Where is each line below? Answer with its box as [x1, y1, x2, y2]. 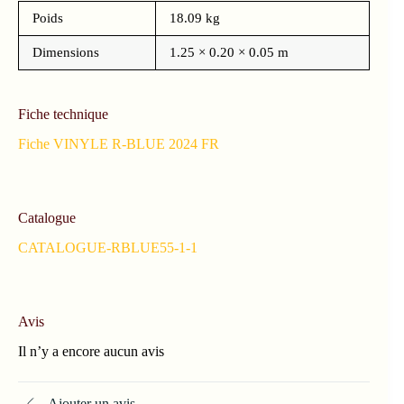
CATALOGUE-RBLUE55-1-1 [18, 239, 197, 255]
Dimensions [32, 45, 99, 60]
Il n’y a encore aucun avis [18, 343, 164, 359]
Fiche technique [18, 106, 108, 123]
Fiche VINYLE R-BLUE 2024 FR [18, 135, 219, 151]
